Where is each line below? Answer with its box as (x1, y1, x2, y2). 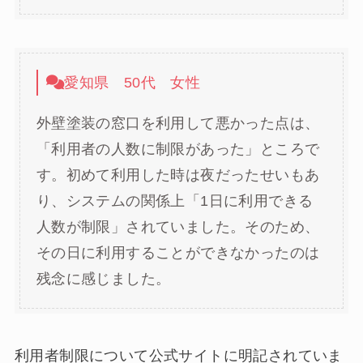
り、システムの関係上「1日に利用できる (36, 193, 314, 210)
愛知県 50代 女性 (64, 75, 201, 92)
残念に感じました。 (36, 271, 171, 288)
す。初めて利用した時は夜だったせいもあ (36, 167, 320, 184)
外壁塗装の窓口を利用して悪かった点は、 (36, 115, 320, 132)
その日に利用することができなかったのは (36, 245, 320, 262)
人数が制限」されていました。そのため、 (36, 219, 320, 236)
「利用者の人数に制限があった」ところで (36, 141, 320, 158)
